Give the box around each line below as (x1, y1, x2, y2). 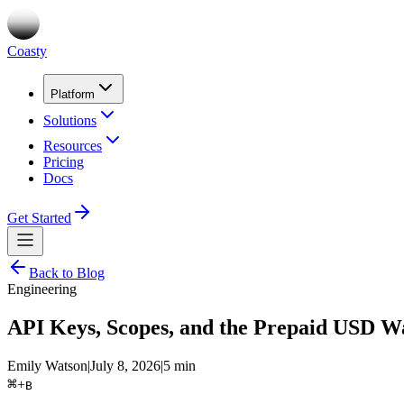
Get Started (7, 210, 71, 225)
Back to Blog (29, 265, 105, 280)
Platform (50, 87, 95, 101)
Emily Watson (7, 357, 87, 373)
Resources (43, 138, 102, 153)
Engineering (7, 281, 77, 297)
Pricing (43, 154, 84, 170)
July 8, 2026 (90, 357, 161, 373)
